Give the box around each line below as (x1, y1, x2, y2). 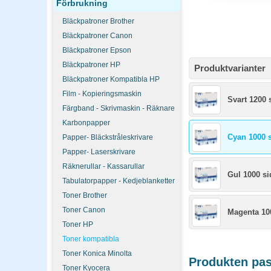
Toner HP (62, 220, 93, 229)
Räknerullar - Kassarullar (62, 162, 145, 171)
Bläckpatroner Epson (62, 46, 131, 54)
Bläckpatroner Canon (62, 31, 132, 40)
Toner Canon (62, 206, 105, 214)
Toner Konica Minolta (62, 249, 132, 258)
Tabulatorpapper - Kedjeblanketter (62, 177, 175, 185)
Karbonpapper (62, 119, 110, 127)
